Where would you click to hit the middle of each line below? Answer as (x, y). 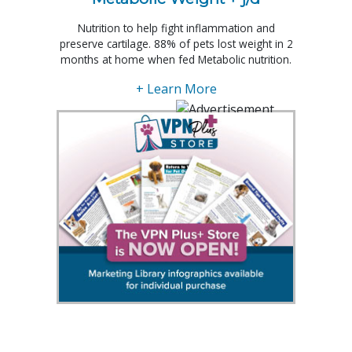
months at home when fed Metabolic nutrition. (176, 60)
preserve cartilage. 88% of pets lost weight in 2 (176, 44)
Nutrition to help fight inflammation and (176, 28)
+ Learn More (176, 89)
